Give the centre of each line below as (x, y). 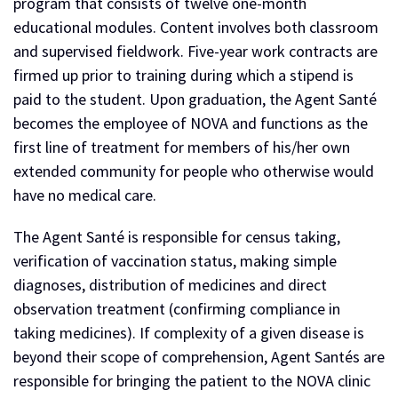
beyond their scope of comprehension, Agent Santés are (199, 357)
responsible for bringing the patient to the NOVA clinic (192, 381)
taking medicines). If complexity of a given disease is (189, 333)
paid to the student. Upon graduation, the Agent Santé (195, 99)
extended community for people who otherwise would (194, 171)
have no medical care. (85, 195)
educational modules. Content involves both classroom (196, 27)
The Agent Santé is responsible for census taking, (177, 237)
